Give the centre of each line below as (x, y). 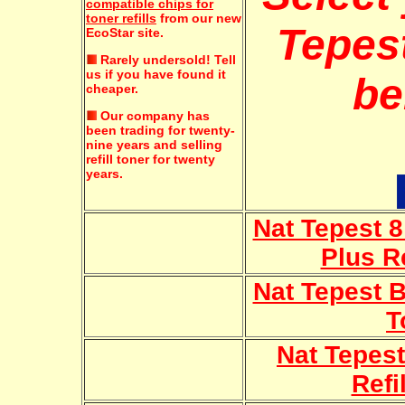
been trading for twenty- (160, 130)
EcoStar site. (125, 33)
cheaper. (112, 89)
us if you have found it (156, 74)
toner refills (121, 18)
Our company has (155, 116)
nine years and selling (154, 145)
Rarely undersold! (157, 60)
